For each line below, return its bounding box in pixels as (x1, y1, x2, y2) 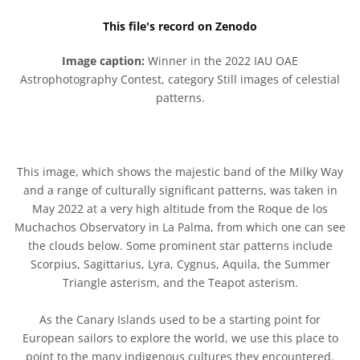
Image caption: (62, 53, 145, 69)
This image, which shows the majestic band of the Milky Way (17, 164, 343, 180)
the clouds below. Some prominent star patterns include (27, 238, 333, 254)
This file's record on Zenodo (103, 18, 257, 35)
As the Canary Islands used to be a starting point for (39, 312, 321, 328)
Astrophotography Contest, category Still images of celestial (20, 72, 340, 88)
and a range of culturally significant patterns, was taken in (22, 182, 337, 198)
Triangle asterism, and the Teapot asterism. (62, 275, 298, 291)
